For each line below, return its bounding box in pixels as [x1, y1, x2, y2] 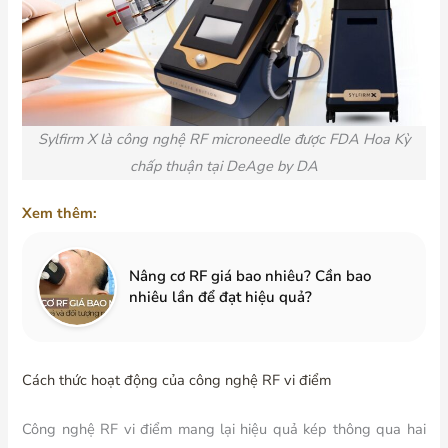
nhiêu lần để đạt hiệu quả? [129, 287, 313, 308]
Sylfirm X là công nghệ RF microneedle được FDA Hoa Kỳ [38, 129, 410, 150]
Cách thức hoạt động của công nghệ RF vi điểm [22, 370, 332, 391]
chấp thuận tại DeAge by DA [130, 156, 318, 177]
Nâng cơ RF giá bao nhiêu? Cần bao [129, 266, 372, 287]
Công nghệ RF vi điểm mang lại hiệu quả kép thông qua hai [22, 419, 426, 440]
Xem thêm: [22, 203, 98, 224]
